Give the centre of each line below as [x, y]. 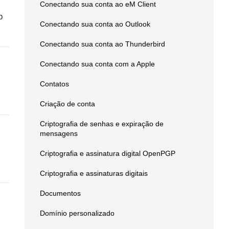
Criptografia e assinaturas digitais [94, 173]
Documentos [60, 193]
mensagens [59, 133]
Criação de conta [67, 104]
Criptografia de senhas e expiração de [101, 124]
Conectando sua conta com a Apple [97, 64]
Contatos [54, 84]
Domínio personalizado [77, 213]
